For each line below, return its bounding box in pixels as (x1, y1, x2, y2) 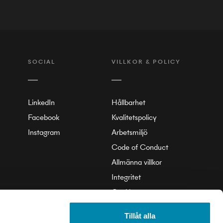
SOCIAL (27, 58, 56, 66)
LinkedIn (27, 97, 55, 108)
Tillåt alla (124, 212, 155, 220)
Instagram (27, 127, 60, 137)
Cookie (111, 187, 134, 197)
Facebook (27, 112, 59, 122)
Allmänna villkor (111, 157, 162, 167)
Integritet (111, 172, 141, 182)
